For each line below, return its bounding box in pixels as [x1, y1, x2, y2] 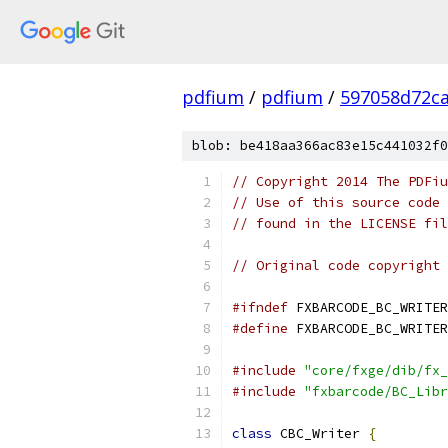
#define [232, 320, 288, 337]
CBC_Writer [272, 425, 368, 442]
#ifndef [232, 299, 288, 316]
